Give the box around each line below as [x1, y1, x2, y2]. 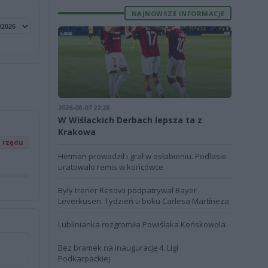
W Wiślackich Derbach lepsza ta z [57, 114, 202, 126]
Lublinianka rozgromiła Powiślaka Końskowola [57, 219, 226, 230]
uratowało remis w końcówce [57, 162, 163, 172]
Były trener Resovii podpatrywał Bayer [57, 185, 197, 196]
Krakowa [57, 126, 96, 138]
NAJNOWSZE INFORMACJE [131, 8, 225, 18]
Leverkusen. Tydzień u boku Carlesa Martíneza [57, 196, 229, 206]
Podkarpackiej [57, 253, 110, 264]
